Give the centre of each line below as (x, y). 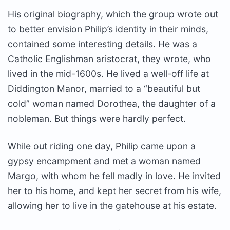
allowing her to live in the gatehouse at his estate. (112, 205)
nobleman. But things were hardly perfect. (97, 118)
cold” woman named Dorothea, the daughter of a (112, 103)
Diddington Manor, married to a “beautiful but (104, 88)
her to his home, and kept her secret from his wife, (114, 190)
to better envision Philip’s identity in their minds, (108, 29)
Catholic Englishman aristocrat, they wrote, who (109, 59)
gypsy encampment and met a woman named (104, 161)
